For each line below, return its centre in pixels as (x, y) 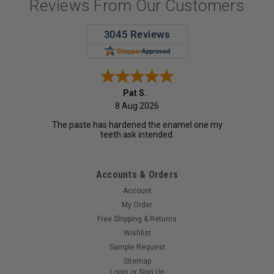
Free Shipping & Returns (137, 219)
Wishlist (137, 233)
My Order (137, 205)
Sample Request (137, 247)
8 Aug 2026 (137, 106)
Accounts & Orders (137, 175)
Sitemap (137, 261)
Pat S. (135, 93)
